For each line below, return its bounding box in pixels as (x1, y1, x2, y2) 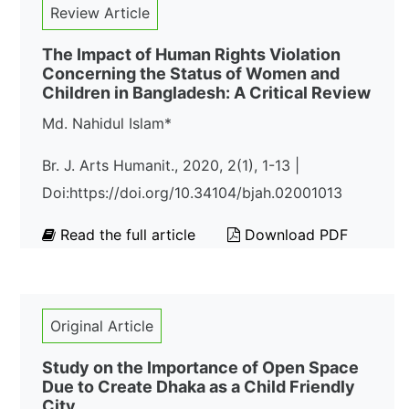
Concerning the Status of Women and (42, 64, 340, 83)
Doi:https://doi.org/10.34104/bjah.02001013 (42, 184, 342, 202)
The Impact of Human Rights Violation (42, 45, 341, 64)
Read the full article (56, 225, 200, 244)
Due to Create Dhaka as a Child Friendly (42, 377, 355, 396)
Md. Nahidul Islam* (42, 114, 172, 132)
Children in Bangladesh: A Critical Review (42, 83, 371, 102)
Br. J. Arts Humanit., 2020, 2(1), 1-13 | (42, 156, 299, 174)
